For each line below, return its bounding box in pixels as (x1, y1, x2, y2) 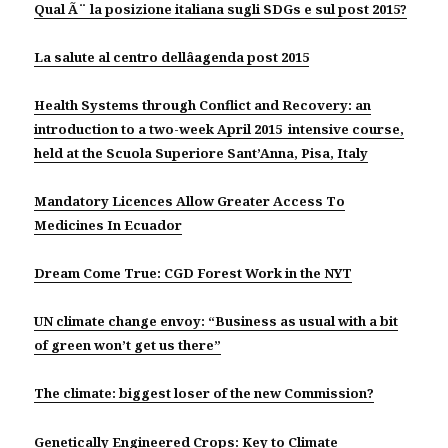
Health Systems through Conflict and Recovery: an (34, 95, 372, 114)
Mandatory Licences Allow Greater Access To (34, 191, 346, 210)
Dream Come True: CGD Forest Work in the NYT (34, 263, 353, 282)
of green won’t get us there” (34, 335, 222, 354)
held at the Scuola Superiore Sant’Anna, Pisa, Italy (34, 143, 369, 162)
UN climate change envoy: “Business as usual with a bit (34, 311, 399, 330)
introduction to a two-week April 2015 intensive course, (34, 119, 405, 138)
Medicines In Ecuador (34, 215, 183, 234)
